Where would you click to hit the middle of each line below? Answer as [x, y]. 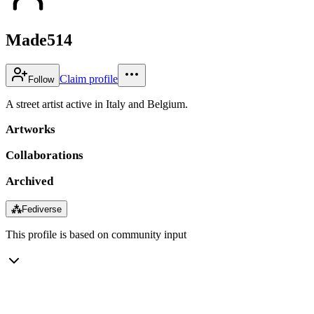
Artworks [30, 129]
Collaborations [45, 155]
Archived [29, 181]
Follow [41, 79]
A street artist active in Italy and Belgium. [97, 104]
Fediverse [42, 209]
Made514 [39, 40]
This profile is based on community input [96, 234]
